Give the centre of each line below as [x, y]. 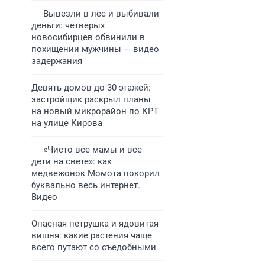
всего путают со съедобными [94, 247]
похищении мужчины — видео [95, 49]
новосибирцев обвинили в [88, 37]
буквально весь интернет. [86, 185]
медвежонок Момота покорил [96, 173]
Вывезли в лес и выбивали [101, 14]
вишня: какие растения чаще [92, 235]
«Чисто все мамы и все [93, 150]
